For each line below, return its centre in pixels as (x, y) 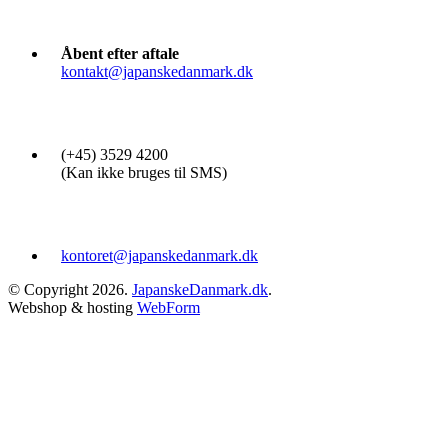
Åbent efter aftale (120, 53)
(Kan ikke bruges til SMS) (144, 172)
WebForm (168, 307)
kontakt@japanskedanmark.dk (157, 71)
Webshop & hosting (72, 307)
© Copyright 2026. (70, 289)
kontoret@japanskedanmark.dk (159, 255)
